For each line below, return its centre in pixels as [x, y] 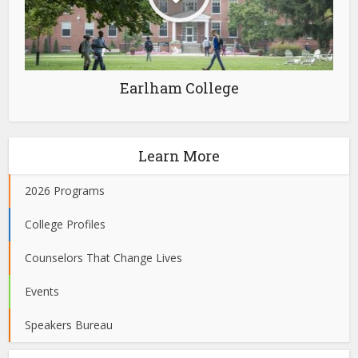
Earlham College [179, 88]
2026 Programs [65, 190]
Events [42, 291]
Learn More [179, 155]
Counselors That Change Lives [104, 257]
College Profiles [66, 224]
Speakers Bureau [69, 324]
